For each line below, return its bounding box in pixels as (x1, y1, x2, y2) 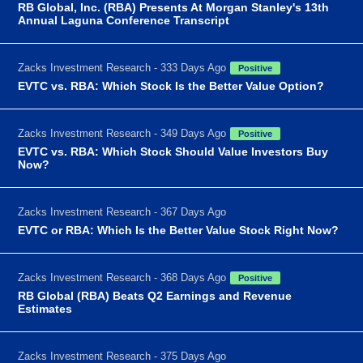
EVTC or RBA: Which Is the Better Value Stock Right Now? (18, 223, 340, 237)
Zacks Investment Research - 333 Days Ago (18, 61, 227, 74)
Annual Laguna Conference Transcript (18, 13, 230, 27)
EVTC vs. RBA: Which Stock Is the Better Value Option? (18, 79, 325, 92)
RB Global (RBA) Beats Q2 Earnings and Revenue (18, 288, 293, 302)
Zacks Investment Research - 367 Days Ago (18, 205, 227, 218)
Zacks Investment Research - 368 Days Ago (18, 271, 227, 284)
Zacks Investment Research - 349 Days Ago (18, 126, 227, 139)
